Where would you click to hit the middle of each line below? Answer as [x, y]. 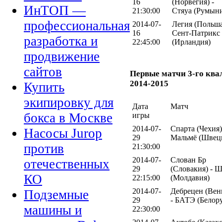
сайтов [43, 72]
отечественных [67, 164]
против [44, 149]
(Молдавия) [190, 178]
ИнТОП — [55, 11]
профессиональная [77, 26]
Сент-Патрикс [196, 33]
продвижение [62, 57]
